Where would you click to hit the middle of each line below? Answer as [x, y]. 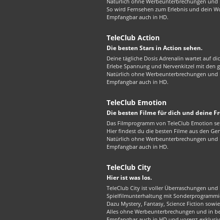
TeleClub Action [133, 38]
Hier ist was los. [129, 178]
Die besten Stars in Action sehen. [154, 48]
